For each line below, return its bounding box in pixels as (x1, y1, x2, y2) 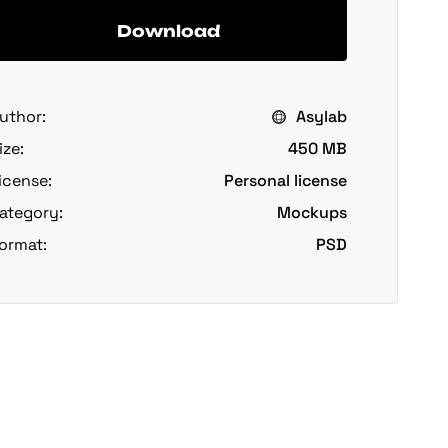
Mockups (277, 202, 347, 223)
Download (116, 20, 220, 41)
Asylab (296, 106, 347, 127)
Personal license (224, 170, 347, 191)
